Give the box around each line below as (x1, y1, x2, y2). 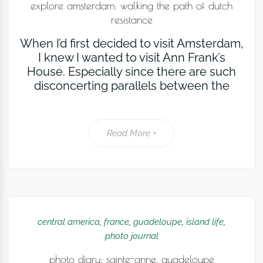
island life (186, 217, 224, 227)
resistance (110, 14, 153, 26)
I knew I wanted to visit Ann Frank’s (38, 50, 225, 65)
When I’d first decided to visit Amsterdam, (19, 36, 244, 50)
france (104, 217, 129, 227)
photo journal (104, 231, 159, 241)
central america (38, 217, 100, 227)
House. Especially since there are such (27, 65, 236, 79)
